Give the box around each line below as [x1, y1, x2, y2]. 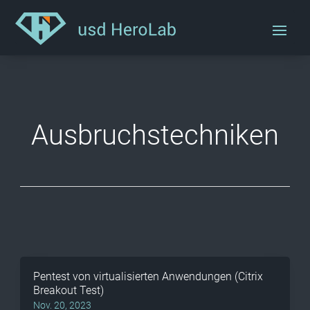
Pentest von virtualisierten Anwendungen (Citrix [33, 270, 264, 283]
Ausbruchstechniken [31, 119, 279, 152]
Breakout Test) [33, 284, 107, 297]
